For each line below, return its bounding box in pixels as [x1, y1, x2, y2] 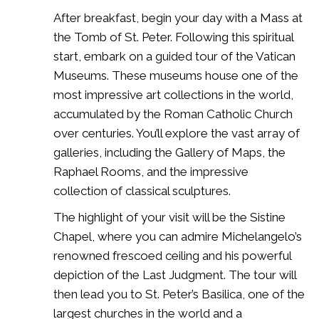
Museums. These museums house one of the [53, 68, 298, 83]
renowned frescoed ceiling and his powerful [53, 248, 291, 263]
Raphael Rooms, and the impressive [53, 164, 249, 179]
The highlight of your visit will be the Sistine [53, 209, 286, 224]
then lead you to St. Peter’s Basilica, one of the [53, 286, 305, 301]
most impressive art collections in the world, [53, 87, 293, 102]
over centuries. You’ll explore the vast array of [53, 125, 300, 140]
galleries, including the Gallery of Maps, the [53, 145, 286, 159]
